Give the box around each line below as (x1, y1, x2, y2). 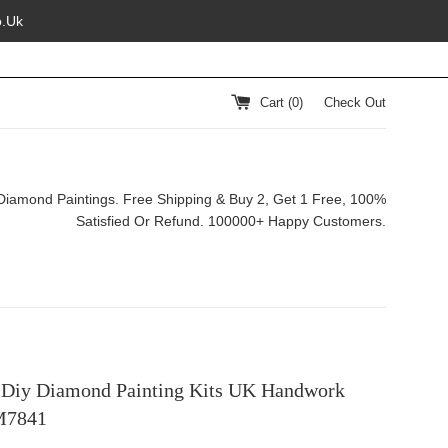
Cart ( (260, 95, 292, 110)
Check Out (324, 95, 386, 110)
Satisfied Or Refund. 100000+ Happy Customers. (76, 213, 386, 229)
